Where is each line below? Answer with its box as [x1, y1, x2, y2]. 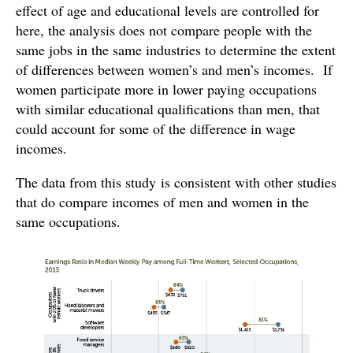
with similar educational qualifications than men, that [16, 99, 320, 119]
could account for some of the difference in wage [16, 119, 295, 139]
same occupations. [16, 212, 121, 232]
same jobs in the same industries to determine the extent [16, 40, 336, 60]
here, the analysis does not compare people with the [16, 20, 312, 40]
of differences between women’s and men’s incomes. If [16, 60, 333, 80]
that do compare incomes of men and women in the [16, 192, 309, 212]
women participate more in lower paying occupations [16, 80, 317, 99]
